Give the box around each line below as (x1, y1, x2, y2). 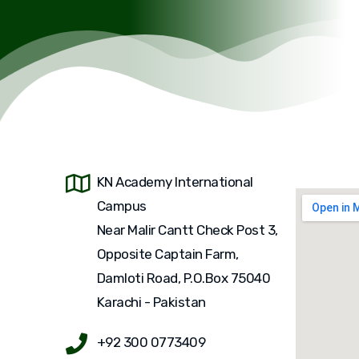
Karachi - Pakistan (96, 294, 206, 310)
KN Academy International (96, 174, 253, 190)
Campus (96, 198, 147, 214)
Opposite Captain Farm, (96, 246, 239, 262)
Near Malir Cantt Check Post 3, (96, 222, 278, 238)
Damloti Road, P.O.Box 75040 (96, 270, 271, 286)
